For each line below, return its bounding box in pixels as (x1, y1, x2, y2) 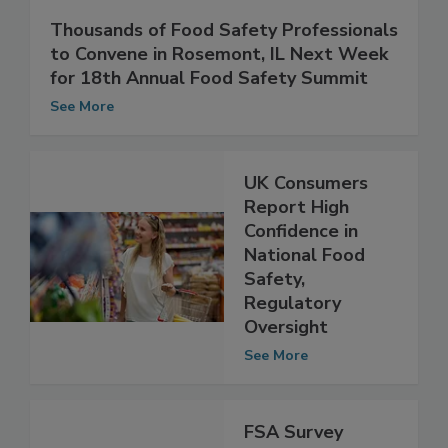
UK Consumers (244, 212, 368, 237)
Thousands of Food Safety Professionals (50, 59, 398, 84)
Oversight (244, 356, 328, 381)
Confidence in (244, 260, 358, 285)
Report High (244, 236, 349, 261)
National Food (244, 284, 365, 309)
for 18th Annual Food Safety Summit (50, 107, 368, 132)
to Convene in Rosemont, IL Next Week (50, 83, 388, 108)
